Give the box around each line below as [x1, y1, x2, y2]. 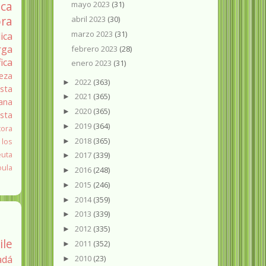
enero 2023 [71, 58, 114, 69]
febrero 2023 [71, 43, 120, 54]
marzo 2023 [71, 28, 115, 39]
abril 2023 [71, 14, 108, 25]
